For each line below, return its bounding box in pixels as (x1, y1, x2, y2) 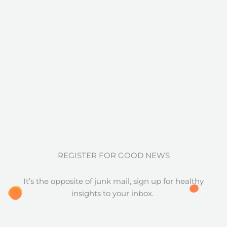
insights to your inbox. (71, 189, 156, 199)
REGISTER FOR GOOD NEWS (57, 150, 170, 160)
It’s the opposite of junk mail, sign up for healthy (23, 177, 204, 186)
